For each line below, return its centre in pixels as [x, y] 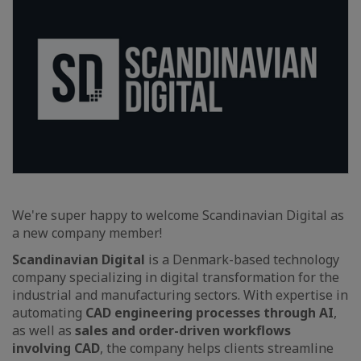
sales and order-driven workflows [183, 331]
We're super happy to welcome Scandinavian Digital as [178, 216]
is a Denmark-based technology [242, 260]
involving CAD [56, 349]
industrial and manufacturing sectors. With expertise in [180, 295]
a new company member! [87, 233]
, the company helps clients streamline [217, 349]
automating [49, 313]
